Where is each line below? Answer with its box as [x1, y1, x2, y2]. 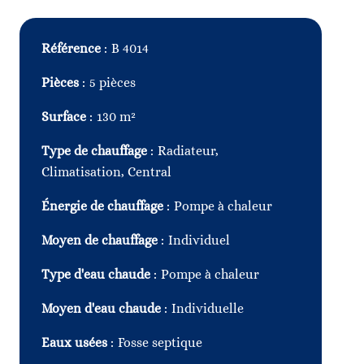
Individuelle [171, 301, 244, 316]
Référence [41, 41, 104, 56]
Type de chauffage [41, 143, 150, 158]
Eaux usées [41, 335, 110, 350]
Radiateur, [158, 143, 219, 158]
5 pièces [89, 75, 136, 90]
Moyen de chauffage [41, 232, 161, 248]
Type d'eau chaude [41, 266, 154, 282]
